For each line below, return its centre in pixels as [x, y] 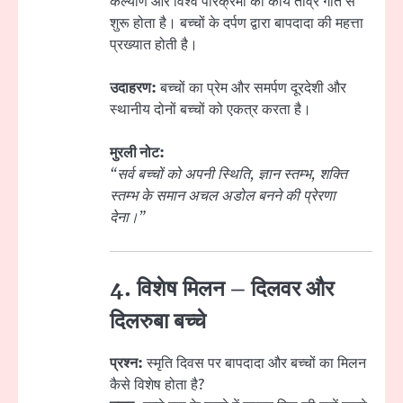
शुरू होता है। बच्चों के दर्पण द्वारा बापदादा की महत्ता [237, 24]
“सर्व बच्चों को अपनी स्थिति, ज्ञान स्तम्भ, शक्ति [228, 175]
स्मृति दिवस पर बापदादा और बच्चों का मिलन [255, 363]
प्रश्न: [126, 363]
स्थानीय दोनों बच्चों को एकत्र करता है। [210, 110]
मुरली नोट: [137, 153]
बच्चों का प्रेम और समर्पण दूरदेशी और [251, 89]
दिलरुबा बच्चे [158, 322]
